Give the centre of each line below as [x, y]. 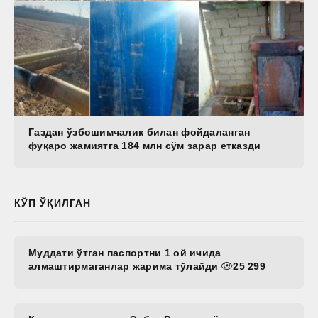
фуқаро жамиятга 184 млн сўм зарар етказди [145, 145]
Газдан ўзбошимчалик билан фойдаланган [139, 132]
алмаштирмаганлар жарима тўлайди [125, 266]
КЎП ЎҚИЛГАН [53, 203]
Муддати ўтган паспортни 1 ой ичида [125, 252]
